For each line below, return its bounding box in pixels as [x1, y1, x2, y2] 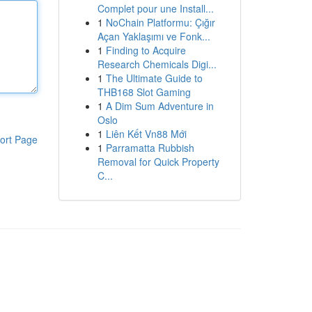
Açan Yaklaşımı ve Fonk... [97, 29, 210, 43]
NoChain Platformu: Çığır [105, 15, 215, 29]
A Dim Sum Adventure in [105, 99, 214, 113]
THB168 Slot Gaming [97, 85, 191, 99]
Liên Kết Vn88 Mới [105, 127, 187, 141]
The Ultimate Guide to [105, 71, 203, 85]
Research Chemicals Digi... [97, 57, 217, 71]
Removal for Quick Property [97, 155, 219, 169]
